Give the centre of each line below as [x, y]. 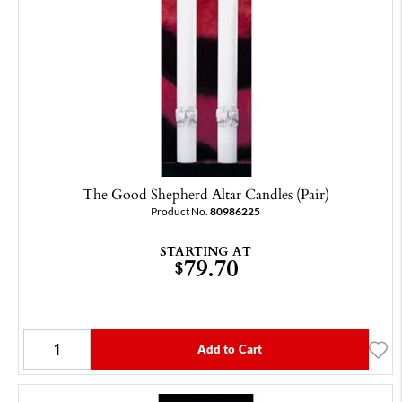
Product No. [180, 212]
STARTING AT [205, 251]
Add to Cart [230, 350]
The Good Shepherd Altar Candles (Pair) [205, 194]
